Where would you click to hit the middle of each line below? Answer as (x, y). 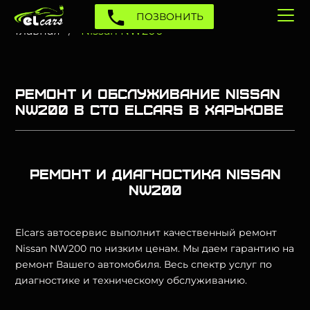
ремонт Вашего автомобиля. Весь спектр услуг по (144, 264)
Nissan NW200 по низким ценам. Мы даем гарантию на (155, 248)
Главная (38, 31)
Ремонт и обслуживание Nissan (148, 93)
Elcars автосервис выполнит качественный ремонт (146, 232)
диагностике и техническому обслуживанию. (131, 280)
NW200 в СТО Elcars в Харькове (150, 109)
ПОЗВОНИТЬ (168, 17)
